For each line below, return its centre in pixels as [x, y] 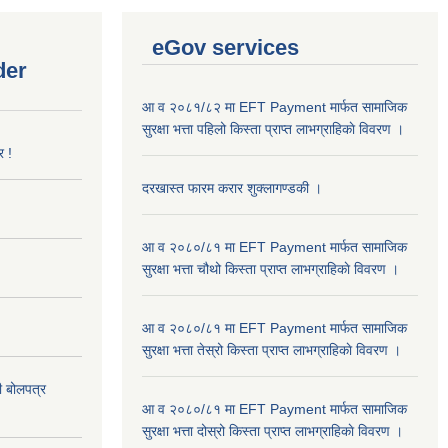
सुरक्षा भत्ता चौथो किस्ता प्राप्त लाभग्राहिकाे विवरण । [270, 268]
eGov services [225, 47]
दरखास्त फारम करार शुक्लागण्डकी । [232, 187]
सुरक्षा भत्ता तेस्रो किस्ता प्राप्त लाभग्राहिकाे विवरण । [271, 349]
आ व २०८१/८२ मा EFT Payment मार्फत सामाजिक [274, 106]
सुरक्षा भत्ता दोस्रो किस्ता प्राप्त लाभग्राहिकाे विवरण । [272, 430]
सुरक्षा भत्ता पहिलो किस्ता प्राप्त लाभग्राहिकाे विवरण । [273, 128]
